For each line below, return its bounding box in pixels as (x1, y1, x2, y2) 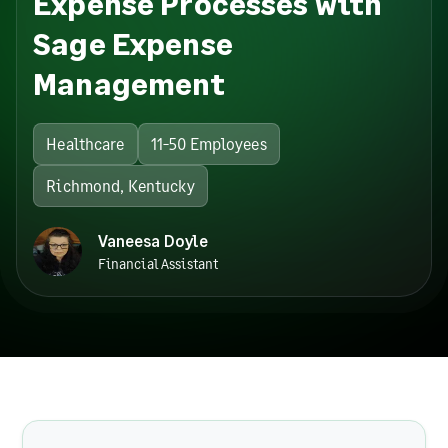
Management (33, 64, 226, 101)
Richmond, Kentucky (46, 175, 195, 195)
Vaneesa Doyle (97, 230, 209, 250)
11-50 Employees (150, 133, 267, 153)
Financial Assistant (97, 254, 219, 272)
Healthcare (46, 133, 125, 153)
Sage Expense (33, 24, 233, 61)
